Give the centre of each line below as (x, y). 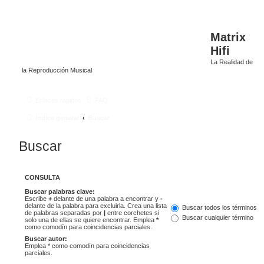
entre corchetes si (132, 213)
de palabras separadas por (64, 213)
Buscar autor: (46, 239)
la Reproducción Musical (57, 70)
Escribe (37, 199)
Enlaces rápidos (58, 100)
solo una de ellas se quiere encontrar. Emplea (90, 220)
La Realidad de (232, 62)
